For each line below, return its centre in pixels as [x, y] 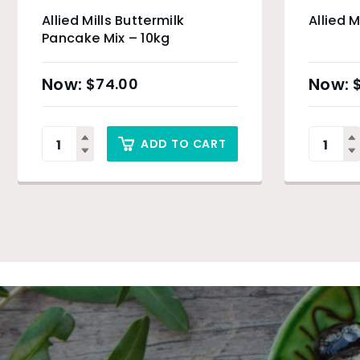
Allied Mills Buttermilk [113, 20]
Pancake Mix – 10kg [106, 38]
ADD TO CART [184, 144]
